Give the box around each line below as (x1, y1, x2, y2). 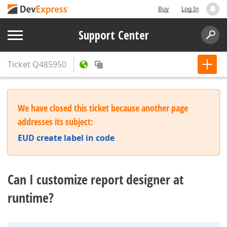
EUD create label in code (18, 132, 115, 143)
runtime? (8, 188, 54, 207)
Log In (181, 5, 199, 13)
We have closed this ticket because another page (18, 102, 188, 114)
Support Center (78, 27, 149, 43)
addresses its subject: (18, 116, 93, 128)
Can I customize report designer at (8, 170, 183, 188)
